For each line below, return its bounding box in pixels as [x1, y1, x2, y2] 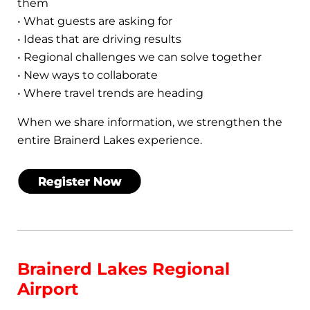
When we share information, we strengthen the [17, 115, 282, 129]
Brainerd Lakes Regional [17, 259, 230, 280]
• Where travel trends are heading [17, 86, 203, 100]
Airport [17, 279, 78, 300]
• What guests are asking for [17, 14, 172, 28]
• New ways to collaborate [17, 68, 158, 82]
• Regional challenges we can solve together [17, 50, 262, 64]
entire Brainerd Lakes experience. [17, 133, 202, 147]
